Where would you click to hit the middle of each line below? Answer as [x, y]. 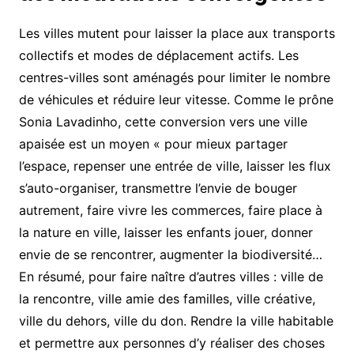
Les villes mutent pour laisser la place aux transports [177, 34]
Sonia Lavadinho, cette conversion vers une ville [163, 122]
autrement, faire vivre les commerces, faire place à [170, 211]
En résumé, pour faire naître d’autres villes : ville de [171, 277]
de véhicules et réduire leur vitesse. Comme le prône [176, 100]
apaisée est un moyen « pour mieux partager [153, 144]
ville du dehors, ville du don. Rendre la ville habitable [176, 321]
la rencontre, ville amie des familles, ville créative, [167, 299]
